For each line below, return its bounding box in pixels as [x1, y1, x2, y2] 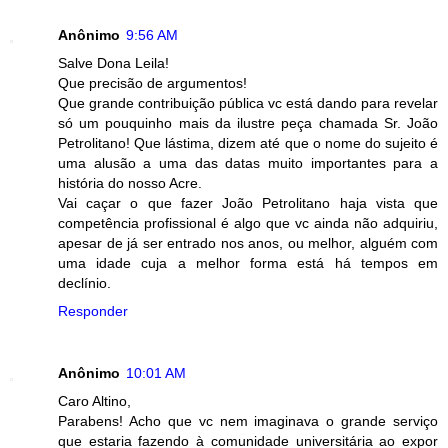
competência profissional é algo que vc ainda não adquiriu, [58, 214, 438, 231]
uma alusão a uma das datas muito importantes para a [58, 154, 438, 171]
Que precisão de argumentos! [58, 74, 247, 91]
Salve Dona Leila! [58, 54, 169, 71]
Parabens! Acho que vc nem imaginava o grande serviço [58, 412, 438, 429]
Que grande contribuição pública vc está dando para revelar [58, 94, 438, 111]
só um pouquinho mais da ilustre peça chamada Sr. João [58, 114, 438, 131]
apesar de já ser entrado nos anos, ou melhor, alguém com [58, 234, 438, 251]
